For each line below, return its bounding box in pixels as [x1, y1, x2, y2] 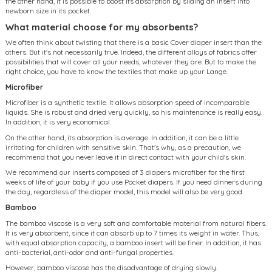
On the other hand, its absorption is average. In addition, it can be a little [5, 132, 239, 142]
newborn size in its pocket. [5, 6, 91, 16]
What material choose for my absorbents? [5, 21, 198, 33]
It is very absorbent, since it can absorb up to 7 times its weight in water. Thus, [5, 228, 259, 237]
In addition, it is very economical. [5, 117, 111, 127]
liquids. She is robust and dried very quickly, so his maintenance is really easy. [5, 107, 262, 117]
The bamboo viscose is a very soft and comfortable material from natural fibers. [5, 218, 267, 228]
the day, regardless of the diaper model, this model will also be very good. [5, 187, 243, 197]
